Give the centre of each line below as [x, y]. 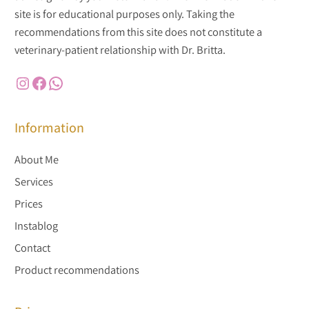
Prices [28, 203]
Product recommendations [77, 269]
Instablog [36, 225]
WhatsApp [51, 82]
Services [33, 181]
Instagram [20, 82]
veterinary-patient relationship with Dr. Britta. [120, 49]
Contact [32, 247]
